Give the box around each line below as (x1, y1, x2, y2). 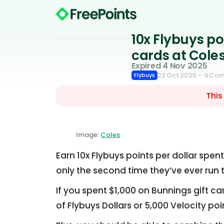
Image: (76, 130, 100, 139)
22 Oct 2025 (157, 70, 196, 80)
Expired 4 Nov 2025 (131, 60, 207, 71)
